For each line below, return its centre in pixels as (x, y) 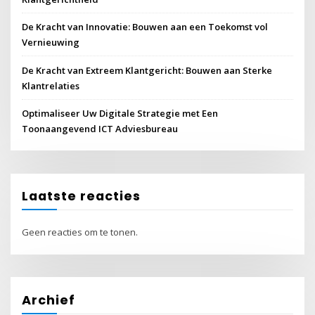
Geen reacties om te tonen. (80, 232)
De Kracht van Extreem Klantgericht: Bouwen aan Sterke (147, 70)
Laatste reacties (82, 195)
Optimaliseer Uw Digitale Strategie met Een (120, 113)
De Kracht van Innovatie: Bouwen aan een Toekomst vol (145, 27)
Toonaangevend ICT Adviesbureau (100, 128)
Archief (49, 300)
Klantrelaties (51, 85)
